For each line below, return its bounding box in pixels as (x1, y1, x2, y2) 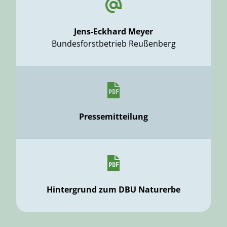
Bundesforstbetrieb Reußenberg (51, 38, 176, 49)
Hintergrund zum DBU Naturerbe (47, 184, 180, 195)
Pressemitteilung (79, 111, 148, 122)
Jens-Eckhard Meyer (74, 26, 153, 37)
